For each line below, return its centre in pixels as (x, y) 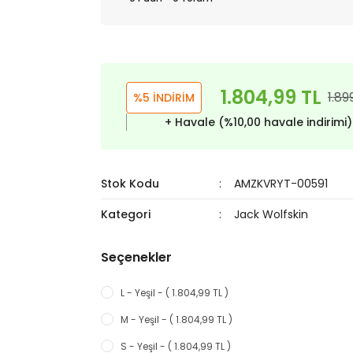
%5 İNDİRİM (164, 98)
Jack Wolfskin (271, 214)
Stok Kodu (130, 184)
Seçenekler (136, 257)
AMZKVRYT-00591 (281, 184)
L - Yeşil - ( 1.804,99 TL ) (175, 293)
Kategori (126, 214)
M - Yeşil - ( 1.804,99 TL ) (176, 320)
